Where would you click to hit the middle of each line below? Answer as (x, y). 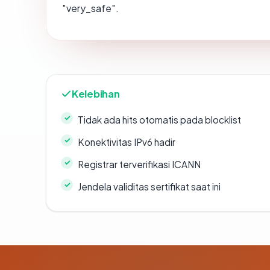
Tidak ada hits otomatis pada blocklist (159, 119)
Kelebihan (96, 93)
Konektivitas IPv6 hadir (127, 142)
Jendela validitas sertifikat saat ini (149, 186)
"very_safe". (90, 8)
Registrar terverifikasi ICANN (139, 164)
